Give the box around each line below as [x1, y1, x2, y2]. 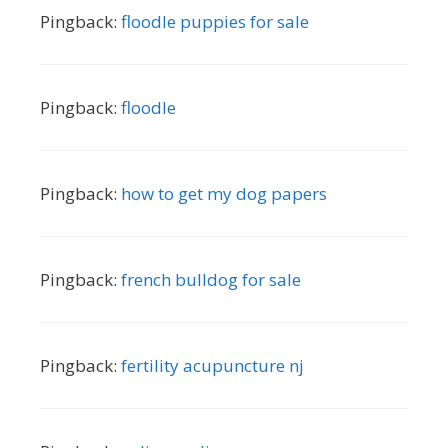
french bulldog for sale [121, 267, 301, 291]
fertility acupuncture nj [121, 353, 304, 377]
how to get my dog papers [121, 181, 327, 205]
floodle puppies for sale [121, 9, 309, 33]
